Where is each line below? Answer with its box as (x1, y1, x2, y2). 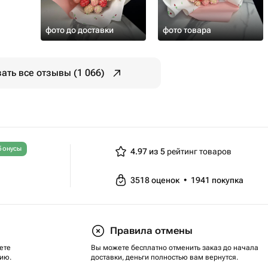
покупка (211, 175, 243, 185)
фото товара (163, 25, 211, 35)
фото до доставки (45, 25, 114, 35)
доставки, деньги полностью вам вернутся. (91, 253, 238, 261)
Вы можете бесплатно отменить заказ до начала (91, 243, 258, 252)
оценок (151, 175, 181, 185)
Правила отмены (110, 225, 193, 236)
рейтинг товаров (165, 147, 232, 156)
